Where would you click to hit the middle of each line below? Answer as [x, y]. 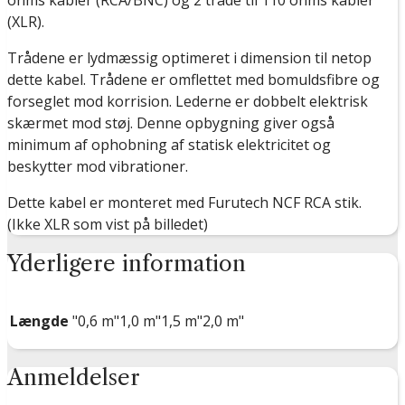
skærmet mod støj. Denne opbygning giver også [171, 123]
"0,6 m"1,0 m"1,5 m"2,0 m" [158, 321]
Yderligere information [127, 264]
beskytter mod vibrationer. [98, 167]
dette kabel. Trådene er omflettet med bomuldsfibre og [193, 80]
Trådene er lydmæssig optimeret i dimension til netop [189, 58]
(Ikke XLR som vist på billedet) [108, 225]
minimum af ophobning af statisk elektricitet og [169, 145]
